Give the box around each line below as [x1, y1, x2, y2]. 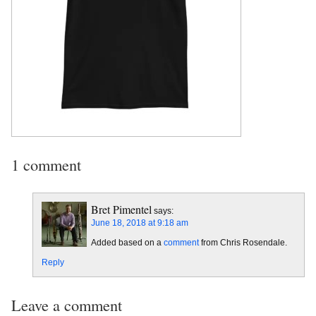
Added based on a [91, 238, 164, 248]
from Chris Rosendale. [199, 238, 287, 248]
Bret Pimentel [91, 202, 152, 217]
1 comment [11, 154, 81, 176]
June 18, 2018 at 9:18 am [91, 218, 188, 229]
